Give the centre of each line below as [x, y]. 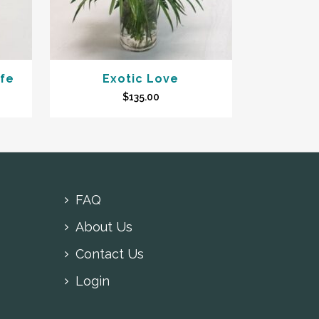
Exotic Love [141, 79]
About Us [104, 227]
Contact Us [110, 254]
